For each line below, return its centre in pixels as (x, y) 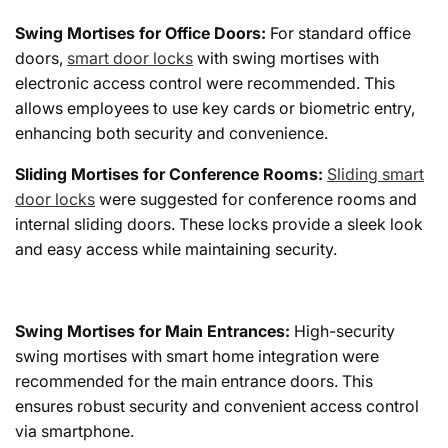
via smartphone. (74, 430)
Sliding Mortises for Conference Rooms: (171, 173)
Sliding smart (375, 173)
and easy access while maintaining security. (176, 248)
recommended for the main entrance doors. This (194, 380)
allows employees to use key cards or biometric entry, (215, 107)
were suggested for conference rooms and (256, 198)
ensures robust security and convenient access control (217, 405)
